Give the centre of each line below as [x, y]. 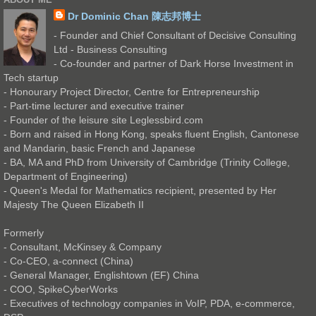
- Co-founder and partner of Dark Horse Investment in [173, 64]
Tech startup [31, 78]
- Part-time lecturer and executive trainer [94, 106]
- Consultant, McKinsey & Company [83, 247]
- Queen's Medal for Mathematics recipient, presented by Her [140, 191]
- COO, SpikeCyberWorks [61, 290]
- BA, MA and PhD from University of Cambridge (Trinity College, [147, 163]
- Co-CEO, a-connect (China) [68, 261]
